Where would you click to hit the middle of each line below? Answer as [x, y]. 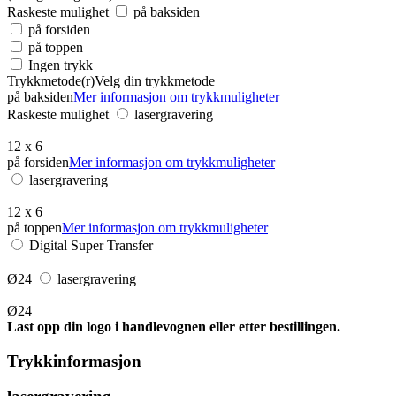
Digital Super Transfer [91, 245]
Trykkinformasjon [74, 361]
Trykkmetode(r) [51, 80]
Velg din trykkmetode [155, 80]
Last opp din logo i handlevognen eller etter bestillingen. [174, 326]
